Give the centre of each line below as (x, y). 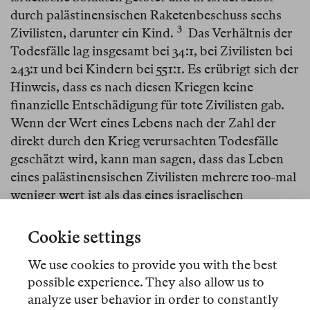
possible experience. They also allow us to (146, 282)
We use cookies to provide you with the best (153, 265)
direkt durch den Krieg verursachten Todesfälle (144, 141)
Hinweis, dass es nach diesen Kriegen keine (132, 87)
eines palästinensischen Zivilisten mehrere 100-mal (153, 177)
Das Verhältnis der (239, 33)
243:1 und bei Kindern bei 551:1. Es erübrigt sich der (155, 69)
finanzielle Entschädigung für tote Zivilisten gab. (147, 105)
